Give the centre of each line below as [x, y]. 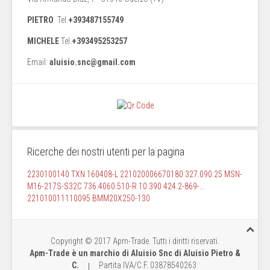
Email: [38, 62]
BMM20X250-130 [121, 198]
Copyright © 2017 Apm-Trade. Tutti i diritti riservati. [135, 241]
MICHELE [44, 41]
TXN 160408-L [96, 174]
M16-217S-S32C [55, 186]
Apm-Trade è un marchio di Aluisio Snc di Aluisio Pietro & [135, 253]
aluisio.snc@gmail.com [93, 62]
